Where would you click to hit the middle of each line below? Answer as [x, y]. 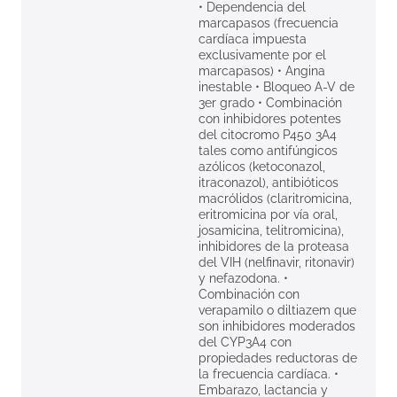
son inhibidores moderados [277, 327]
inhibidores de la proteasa [274, 247]
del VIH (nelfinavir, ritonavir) [276, 263]
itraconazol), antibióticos [269, 183]
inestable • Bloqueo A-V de [276, 87]
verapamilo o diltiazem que [277, 311]
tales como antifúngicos [268, 151]
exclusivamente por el [262, 55]
